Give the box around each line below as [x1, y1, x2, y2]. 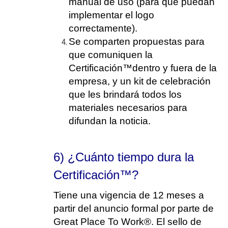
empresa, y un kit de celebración [69, 76, 211, 87]
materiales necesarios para [69, 102, 187, 113]
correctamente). [69, 23, 137, 34]
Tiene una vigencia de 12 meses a [53, 190, 204, 201]
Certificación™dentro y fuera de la [69, 63, 217, 73]
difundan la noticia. [69, 116, 151, 126]
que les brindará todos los [69, 89, 182, 100]
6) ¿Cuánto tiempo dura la [53, 150, 194, 164]
